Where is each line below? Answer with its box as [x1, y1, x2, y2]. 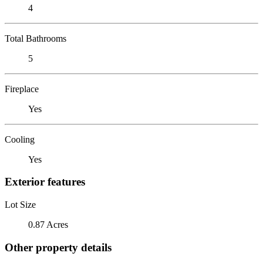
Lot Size [5, 199, 36, 210]
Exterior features [5, 176, 85, 188]
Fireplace [5, 83, 39, 94]
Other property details [5, 241, 112, 254]
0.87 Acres [28, 219, 68, 230]
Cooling [5, 134, 35, 144]
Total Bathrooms [5, 33, 66, 43]
